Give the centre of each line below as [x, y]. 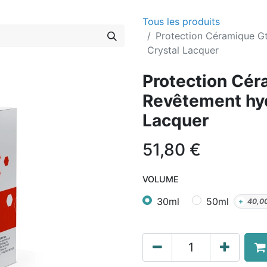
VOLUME [161, 179]
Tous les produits [181, 21]
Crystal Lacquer [183, 50]
